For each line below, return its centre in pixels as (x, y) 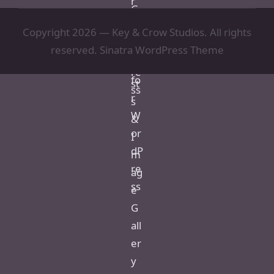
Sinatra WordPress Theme (161, 50)
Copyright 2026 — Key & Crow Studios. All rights (137, 32)
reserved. (75, 50)
